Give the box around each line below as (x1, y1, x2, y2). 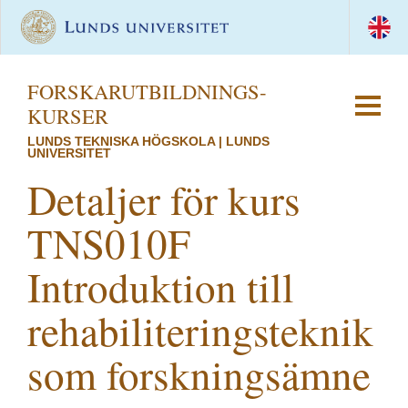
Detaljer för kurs (27, 172, 301, 227)
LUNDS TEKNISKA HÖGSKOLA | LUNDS (27, 134, 270, 148)
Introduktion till (27, 260, 294, 314)
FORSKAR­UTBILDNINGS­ (27, 77, 267, 105)
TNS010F (27, 216, 190, 270)
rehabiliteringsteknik (27, 303, 373, 358)
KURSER (27, 102, 108, 129)
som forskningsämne (27, 347, 371, 402)
